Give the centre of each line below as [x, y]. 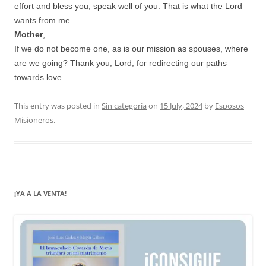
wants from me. [43, 20]
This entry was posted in [58, 105]
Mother [28, 34]
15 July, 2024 [181, 105]
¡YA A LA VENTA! [40, 193]
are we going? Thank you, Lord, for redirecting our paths [121, 63]
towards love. [39, 77]
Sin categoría [124, 105]
